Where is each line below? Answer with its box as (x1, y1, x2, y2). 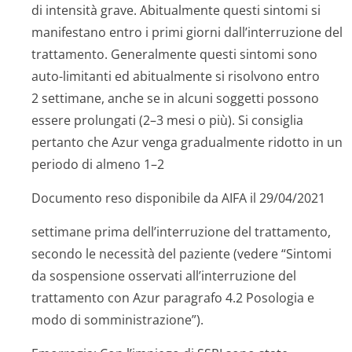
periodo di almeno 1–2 (31, 156, 164, 173)
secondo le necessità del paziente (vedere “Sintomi (31, 245, 332, 262)
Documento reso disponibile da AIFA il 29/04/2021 (31, 189, 325, 207)
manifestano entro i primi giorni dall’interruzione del (31, 24, 343, 41)
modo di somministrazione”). (31, 311, 203, 328)
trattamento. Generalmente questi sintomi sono (31, 46, 317, 63)
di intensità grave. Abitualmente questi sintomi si (31, 2, 321, 19)
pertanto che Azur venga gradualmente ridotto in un (31, 134, 343, 151)
